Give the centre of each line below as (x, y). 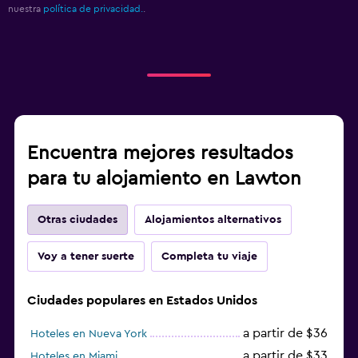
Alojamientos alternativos (213, 219)
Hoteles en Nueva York (89, 334)
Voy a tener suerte (86, 256)
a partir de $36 (285, 333)
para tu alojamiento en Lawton (164, 179)
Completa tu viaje (209, 256)
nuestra (26, 8)
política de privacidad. (93, 8)
